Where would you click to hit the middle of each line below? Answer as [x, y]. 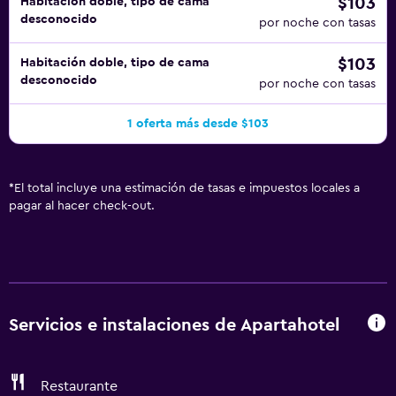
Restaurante [79, 386]
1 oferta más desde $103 [198, 124]
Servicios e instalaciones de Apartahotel [174, 325]
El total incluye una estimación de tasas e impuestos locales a [187, 188]
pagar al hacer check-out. [82, 206]
